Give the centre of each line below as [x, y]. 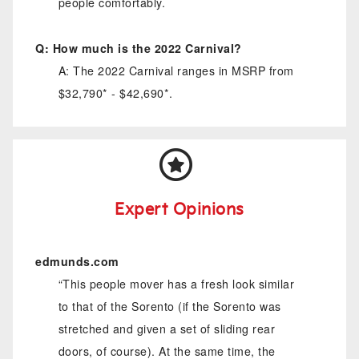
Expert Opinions [179, 210]
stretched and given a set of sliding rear [167, 328]
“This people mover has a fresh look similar [176, 283]
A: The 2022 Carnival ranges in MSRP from [176, 70]
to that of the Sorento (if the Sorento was [169, 306]
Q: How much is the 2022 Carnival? [139, 48]
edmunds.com [77, 261]
